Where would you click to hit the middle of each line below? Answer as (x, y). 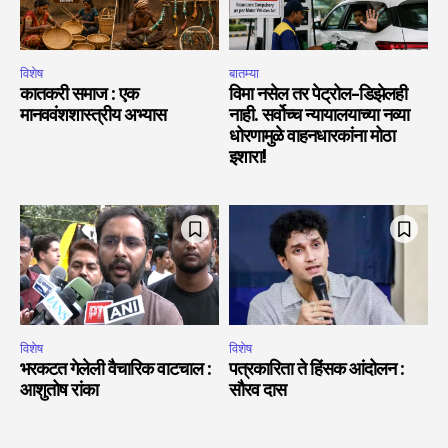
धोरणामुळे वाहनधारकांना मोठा (312, 137)
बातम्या (244, 74)
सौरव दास (257, 390)
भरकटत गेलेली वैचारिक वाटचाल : (115, 369)
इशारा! (247, 158)
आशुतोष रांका (59, 390)
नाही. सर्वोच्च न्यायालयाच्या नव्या (319, 116)
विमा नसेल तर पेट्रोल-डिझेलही (318, 95)
